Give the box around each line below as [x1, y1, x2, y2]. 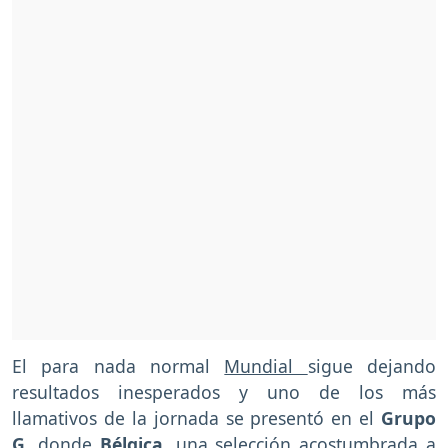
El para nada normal [12, 353, 225, 378]
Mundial [224, 353, 308, 378]
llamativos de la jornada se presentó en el [12, 405, 381, 430]
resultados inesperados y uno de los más [12, 379, 436, 404]
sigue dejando [307, 353, 437, 378]
